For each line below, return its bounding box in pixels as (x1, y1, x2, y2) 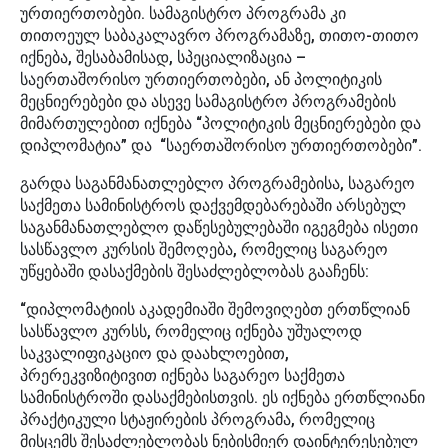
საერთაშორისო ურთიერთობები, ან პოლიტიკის (20, 70, 382, 90)
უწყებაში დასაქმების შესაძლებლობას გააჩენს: (20, 262, 369, 282)
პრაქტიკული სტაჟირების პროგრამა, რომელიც (20, 410, 375, 430)
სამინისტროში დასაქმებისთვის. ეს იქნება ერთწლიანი (20, 388, 425, 408)
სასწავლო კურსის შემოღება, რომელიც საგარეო (20, 240, 388, 260)
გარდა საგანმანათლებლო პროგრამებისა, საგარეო (20, 174, 415, 194)
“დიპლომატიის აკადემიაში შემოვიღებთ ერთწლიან (20, 300, 410, 320)
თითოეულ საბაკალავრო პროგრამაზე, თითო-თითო (20, 26, 419, 46)
